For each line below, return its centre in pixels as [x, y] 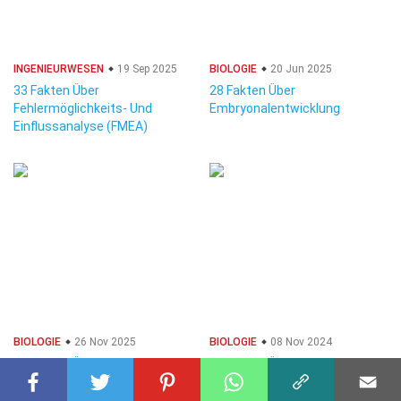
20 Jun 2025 [300, 69]
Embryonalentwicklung [275, 108]
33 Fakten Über [56, 90]
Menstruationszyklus [75, 381]
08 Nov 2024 [300, 342]
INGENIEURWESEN [59, 69]
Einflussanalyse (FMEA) [81, 126]
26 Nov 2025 [104, 342]
